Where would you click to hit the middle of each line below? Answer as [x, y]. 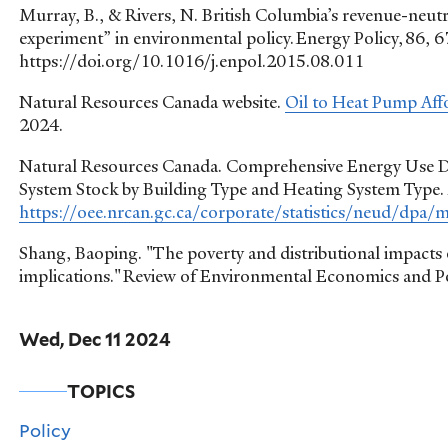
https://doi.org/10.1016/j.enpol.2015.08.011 [194, 61]
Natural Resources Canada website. [152, 102]
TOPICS [101, 391]
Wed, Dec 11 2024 [95, 339]
